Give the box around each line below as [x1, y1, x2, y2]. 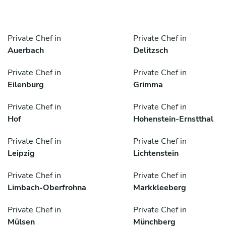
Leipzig [8, 148, 35, 159]
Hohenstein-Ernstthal [133, 114, 213, 125]
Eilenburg [8, 79, 44, 91]
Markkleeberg [133, 182, 186, 194]
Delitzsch [133, 45, 168, 56]
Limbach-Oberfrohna [8, 182, 86, 194]
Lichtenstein [133, 148, 179, 159]
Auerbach [8, 45, 44, 56]
